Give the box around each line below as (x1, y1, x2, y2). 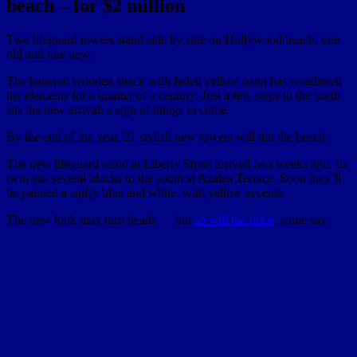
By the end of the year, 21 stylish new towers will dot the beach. (6, 129, 328, 143)
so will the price (194, 212, 274, 226)
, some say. (274, 212, 329, 226)
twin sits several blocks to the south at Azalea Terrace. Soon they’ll (6, 171, 341, 185)
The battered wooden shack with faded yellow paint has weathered (6, 73, 342, 88)
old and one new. (6, 46, 92, 61)
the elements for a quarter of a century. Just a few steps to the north (6, 88, 340, 102)
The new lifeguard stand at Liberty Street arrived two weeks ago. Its (6, 156, 347, 171)
